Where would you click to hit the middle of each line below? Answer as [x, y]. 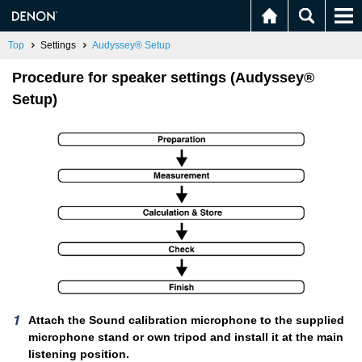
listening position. [79, 354]
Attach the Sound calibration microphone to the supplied [186, 320]
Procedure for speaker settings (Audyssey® [163, 78]
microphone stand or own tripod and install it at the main [186, 337]
